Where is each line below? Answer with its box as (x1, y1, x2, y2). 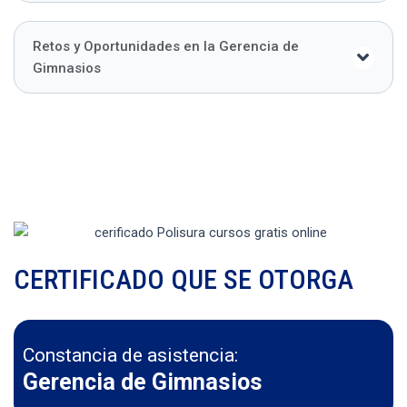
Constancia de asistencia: (23, 344, 238, 367)
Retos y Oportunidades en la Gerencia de (33, 38, 299, 55)
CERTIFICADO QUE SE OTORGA (14, 263, 353, 296)
